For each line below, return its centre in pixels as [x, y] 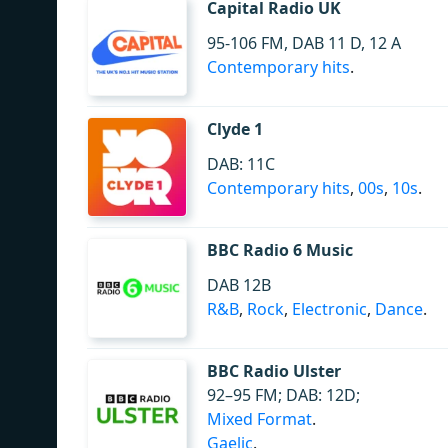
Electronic [329, 309]
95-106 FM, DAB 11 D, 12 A [304, 43]
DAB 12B [239, 285]
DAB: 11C [241, 164]
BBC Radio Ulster [274, 371]
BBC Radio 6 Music [280, 250]
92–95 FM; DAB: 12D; [283, 395]
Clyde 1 [235, 129]
